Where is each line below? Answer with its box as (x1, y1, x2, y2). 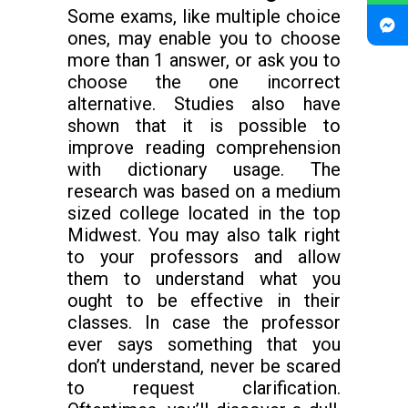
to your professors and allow (67, 246, 341, 268)
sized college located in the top (67, 202, 341, 224)
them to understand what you (67, 268, 341, 290)
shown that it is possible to (67, 115, 341, 137)
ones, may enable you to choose (67, 27, 341, 49)
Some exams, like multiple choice (67, 5, 341, 27)
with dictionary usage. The (67, 158, 341, 180)
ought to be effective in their (67, 290, 341, 311)
